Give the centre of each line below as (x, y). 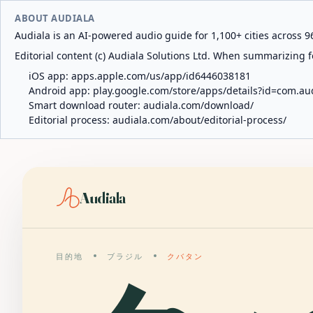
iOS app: (50, 76)
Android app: (61, 90)
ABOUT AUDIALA (55, 18)
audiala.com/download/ (198, 105)
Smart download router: (86, 105)
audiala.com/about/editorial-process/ (199, 120)
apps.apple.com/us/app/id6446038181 (161, 76)
